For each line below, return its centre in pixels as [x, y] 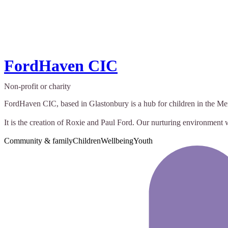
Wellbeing [117, 141]
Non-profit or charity [37, 87]
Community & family [38, 141]
